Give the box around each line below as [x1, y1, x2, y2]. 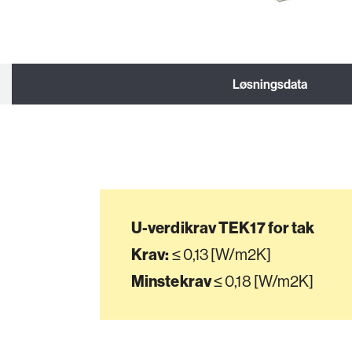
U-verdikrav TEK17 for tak [130, 217, 315, 237]
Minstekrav [130, 270, 211, 291]
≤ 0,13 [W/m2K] [171, 244, 271, 264]
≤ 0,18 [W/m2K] [211, 270, 314, 291]
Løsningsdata [233, 75, 307, 92]
